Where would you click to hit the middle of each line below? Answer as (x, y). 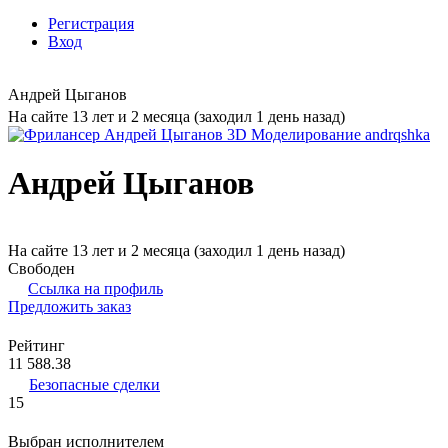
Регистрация (91, 23)
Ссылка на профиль (95, 288)
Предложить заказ (69, 306)
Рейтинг (36, 345)
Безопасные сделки (94, 384)
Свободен (41, 268)
